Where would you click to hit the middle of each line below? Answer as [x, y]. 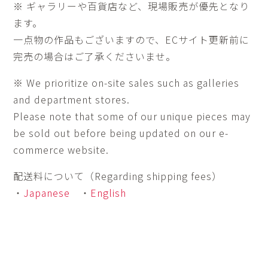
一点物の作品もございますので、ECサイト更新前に [132, 40]
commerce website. [61, 150]
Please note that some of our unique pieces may [132, 116]
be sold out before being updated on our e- [121, 133]
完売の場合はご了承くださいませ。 [95, 57]
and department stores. [72, 100]
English [109, 193]
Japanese [47, 193]
